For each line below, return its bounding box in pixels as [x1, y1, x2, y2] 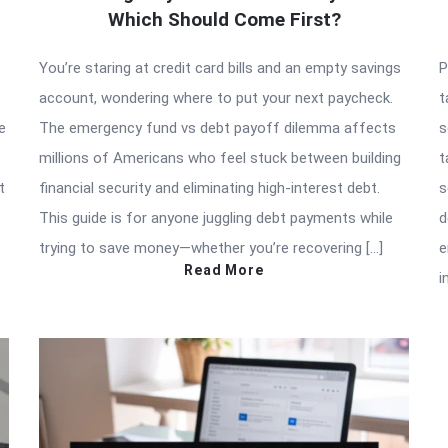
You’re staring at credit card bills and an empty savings [39, 58, 401, 77]
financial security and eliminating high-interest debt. [39, 178, 380, 197]
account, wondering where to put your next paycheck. [39, 88, 393, 107]
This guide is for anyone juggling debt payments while [39, 208, 393, 227]
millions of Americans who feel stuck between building [39, 148, 401, 167]
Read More [184, 261, 264, 278]
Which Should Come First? [107, 7, 341, 31]
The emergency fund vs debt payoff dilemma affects [39, 118, 396, 137]
